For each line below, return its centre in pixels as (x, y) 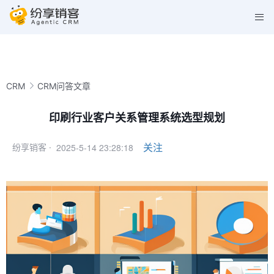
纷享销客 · (32, 147)
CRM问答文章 (64, 86)
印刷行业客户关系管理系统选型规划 (137, 118)
